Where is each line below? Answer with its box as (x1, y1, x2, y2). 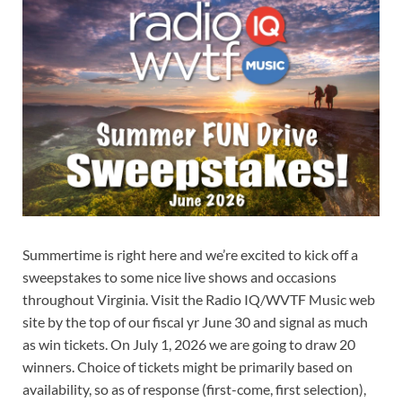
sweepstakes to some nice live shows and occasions (22, 267, 336, 285)
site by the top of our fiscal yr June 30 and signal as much (22, 312, 368, 330)
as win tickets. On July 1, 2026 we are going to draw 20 (22, 335, 355, 353)
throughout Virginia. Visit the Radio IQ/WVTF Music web (22, 290, 375, 308)
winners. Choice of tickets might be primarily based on (22, 357, 353, 375)
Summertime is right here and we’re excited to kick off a (22, 245, 358, 263)
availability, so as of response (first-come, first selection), (22, 380, 366, 398)
